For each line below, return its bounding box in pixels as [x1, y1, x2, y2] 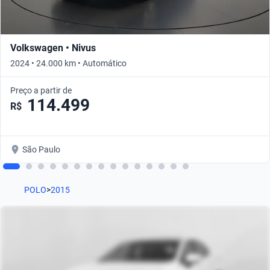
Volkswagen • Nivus [10, 42, 96, 54]
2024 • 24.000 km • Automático [10, 58, 127, 69]
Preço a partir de [10, 86, 72, 96]
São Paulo [22, 145, 60, 155]
